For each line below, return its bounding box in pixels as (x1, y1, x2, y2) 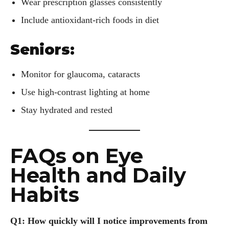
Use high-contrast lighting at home (21, 87, 150, 98)
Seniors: (10, 41, 75, 59)
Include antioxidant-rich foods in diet (21, 15, 159, 26)
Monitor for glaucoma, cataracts (21, 69, 140, 80)
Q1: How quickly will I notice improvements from (10, 216, 208, 226)
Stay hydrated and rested (21, 105, 112, 116)
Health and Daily (10, 163, 186, 188)
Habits (10, 182, 79, 208)
